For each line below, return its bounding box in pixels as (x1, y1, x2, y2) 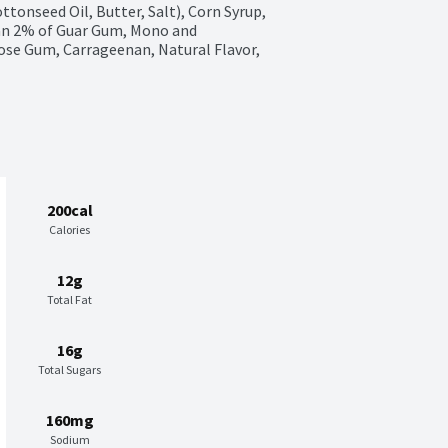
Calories (49, 222, 90, 238)
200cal (46, 200, 93, 221)
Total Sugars (38, 362, 101, 378)
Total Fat (47, 292, 92, 308)
